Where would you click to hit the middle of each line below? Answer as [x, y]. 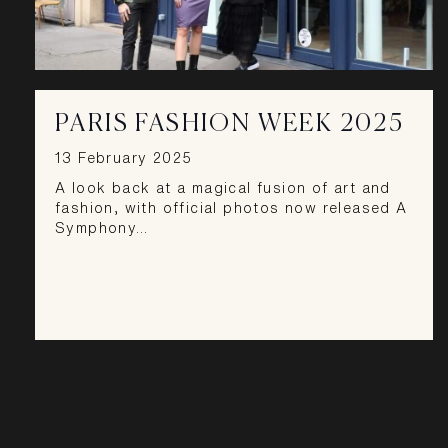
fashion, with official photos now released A [231, 207]
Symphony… [102, 227]
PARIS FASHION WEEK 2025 [230, 124]
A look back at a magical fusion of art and [223, 187]
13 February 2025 [124, 157]
